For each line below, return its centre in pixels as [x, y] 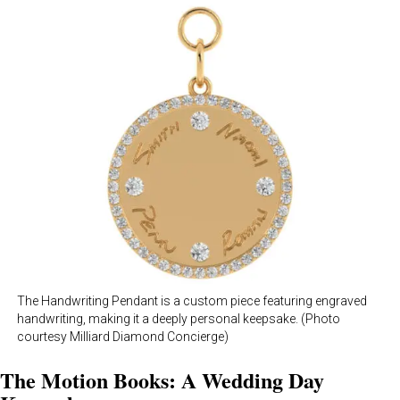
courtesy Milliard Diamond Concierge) [123, 337]
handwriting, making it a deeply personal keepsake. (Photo [179, 319]
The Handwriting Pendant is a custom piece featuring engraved [192, 301]
